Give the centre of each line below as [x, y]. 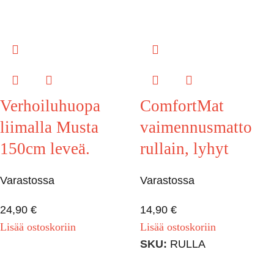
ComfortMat [182, 106]
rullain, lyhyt [184, 148]
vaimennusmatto [196, 127]
